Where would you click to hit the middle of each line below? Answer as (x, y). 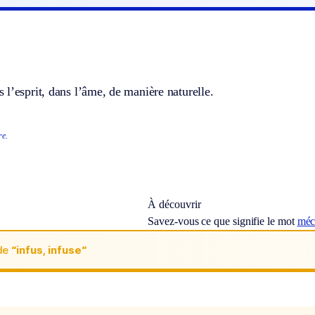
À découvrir (174, 205)
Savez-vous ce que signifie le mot (223, 221)
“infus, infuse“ (49, 250)
